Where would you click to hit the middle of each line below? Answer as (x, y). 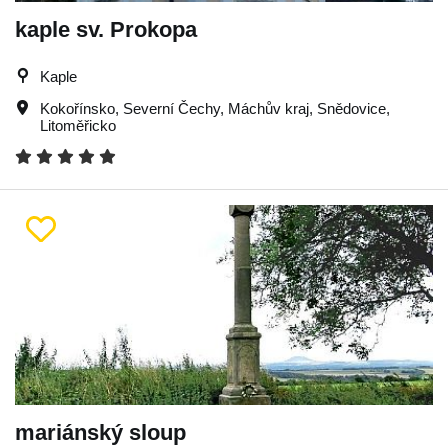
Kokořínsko (77, 108)
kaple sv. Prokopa (106, 29)
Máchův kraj (268, 108)
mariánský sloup (100, 432)
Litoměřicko (78, 125)
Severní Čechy (171, 108)
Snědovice (351, 108)
